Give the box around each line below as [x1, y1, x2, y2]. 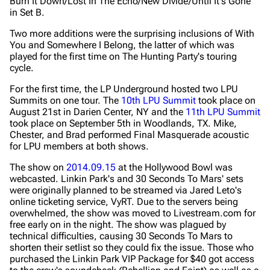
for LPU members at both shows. [10, 140, 149, 152]
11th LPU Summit [186, 106, 260, 118]
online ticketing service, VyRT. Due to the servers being [10, 196, 238, 207]
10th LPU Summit [121, 95, 196, 106]
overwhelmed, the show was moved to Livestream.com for [10, 207, 256, 219]
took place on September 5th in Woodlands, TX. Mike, [10, 118, 237, 129]
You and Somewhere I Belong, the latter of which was [10, 39, 234, 51]
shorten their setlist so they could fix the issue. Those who [10, 242, 254, 253]
